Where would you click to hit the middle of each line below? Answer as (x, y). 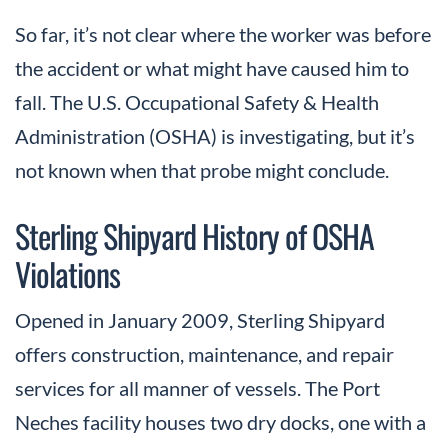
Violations (67, 274)
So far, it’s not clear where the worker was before (223, 34)
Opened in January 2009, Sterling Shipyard (200, 320)
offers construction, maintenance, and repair (204, 354)
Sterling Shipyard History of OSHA (194, 236)
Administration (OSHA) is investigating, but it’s (215, 136)
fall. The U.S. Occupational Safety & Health (197, 102)
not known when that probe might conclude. (202, 170)
